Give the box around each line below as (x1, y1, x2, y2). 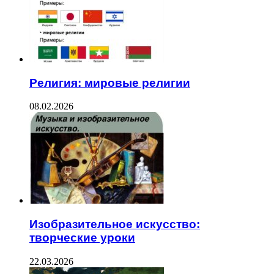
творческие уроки (29, 231, 135, 244)
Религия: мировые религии (29, 76, 190, 89)
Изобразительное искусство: (29, 217, 200, 231)
